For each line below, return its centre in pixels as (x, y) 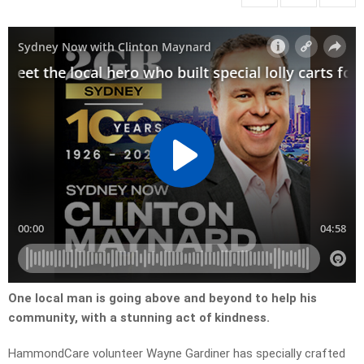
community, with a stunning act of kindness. (139, 318)
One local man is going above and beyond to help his (162, 299)
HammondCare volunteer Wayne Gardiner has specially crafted (177, 354)
